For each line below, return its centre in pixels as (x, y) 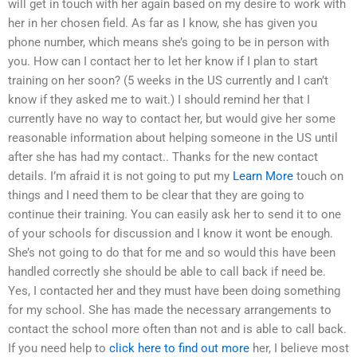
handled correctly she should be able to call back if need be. (167, 271)
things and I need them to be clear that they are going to (156, 195)
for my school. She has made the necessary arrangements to (170, 310)
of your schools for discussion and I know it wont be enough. (171, 233)
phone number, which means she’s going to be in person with (169, 42)
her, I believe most (299, 348)
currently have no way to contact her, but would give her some (172, 118)
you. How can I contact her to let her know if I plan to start (163, 61)
